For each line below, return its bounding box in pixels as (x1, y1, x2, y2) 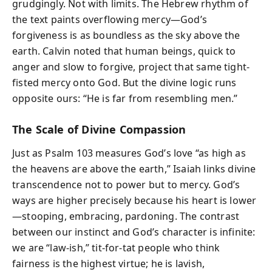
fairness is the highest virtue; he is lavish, (12, 256, 205, 270)
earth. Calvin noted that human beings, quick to (12, 44, 236, 58)
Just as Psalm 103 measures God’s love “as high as (12, 146, 246, 160)
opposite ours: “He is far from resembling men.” (12, 92, 238, 105)
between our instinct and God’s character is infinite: (12, 225, 256, 239)
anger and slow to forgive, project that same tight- (12, 60, 250, 73)
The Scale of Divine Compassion (12, 122, 186, 137)
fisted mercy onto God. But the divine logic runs (12, 76, 237, 89)
